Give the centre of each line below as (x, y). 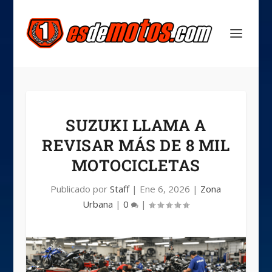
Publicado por (80, 189)
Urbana (98, 204)
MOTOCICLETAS (136, 165)
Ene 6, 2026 (165, 189)
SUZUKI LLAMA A (136, 125)
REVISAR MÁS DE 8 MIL (136, 145)
